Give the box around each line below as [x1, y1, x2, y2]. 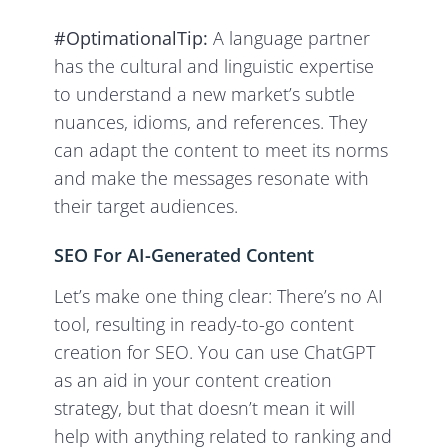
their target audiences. [54, 194, 239, 219]
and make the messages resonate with [54, 166, 370, 191]
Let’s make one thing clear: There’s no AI [54, 284, 384, 309]
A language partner [208, 26, 371, 51]
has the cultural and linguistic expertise [54, 54, 375, 79]
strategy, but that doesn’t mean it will [54, 396, 356, 421]
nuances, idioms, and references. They [54, 110, 368, 135]
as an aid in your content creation [54, 368, 333, 393]
